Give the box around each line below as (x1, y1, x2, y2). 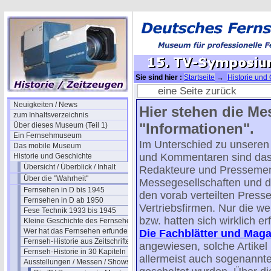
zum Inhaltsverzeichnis (13, 111, 88, 119)
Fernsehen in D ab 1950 (24, 196, 103, 204)
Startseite (184, 73, 215, 82)
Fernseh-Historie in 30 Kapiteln (24, 247, 126, 256)
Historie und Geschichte (13, 152, 92, 160)
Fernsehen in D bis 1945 (24, 186, 105, 194)
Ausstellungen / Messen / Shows (24, 258, 130, 266)
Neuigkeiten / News (13, 100, 77, 109)
